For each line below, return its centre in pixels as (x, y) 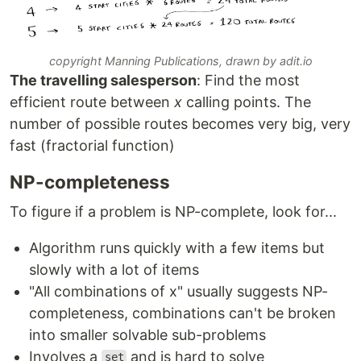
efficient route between (92, 102)
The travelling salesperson (103, 80)
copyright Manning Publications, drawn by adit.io (180, 60)
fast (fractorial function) (92, 145)
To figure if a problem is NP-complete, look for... (173, 211)
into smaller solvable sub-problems (147, 334)
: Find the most (248, 80)
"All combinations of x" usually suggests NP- (178, 291)
